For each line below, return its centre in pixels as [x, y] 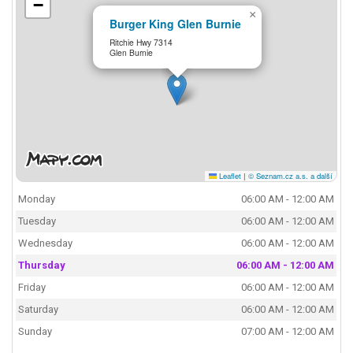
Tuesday [37, 221]
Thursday [42, 266]
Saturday [39, 310]
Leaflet [229, 175]
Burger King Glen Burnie [176, 24]
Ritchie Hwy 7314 [141, 42]
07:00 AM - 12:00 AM [288, 332]
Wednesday [46, 243]
